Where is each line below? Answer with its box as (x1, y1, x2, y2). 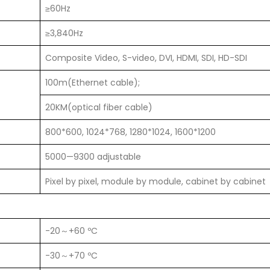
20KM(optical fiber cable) (45, 101, 152, 114)
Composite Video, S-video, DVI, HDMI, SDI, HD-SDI (45, 52, 247, 64)
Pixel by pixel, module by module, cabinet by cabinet (45, 175, 266, 188)
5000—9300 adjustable (45, 151, 141, 163)
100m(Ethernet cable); (45, 77, 140, 89)
